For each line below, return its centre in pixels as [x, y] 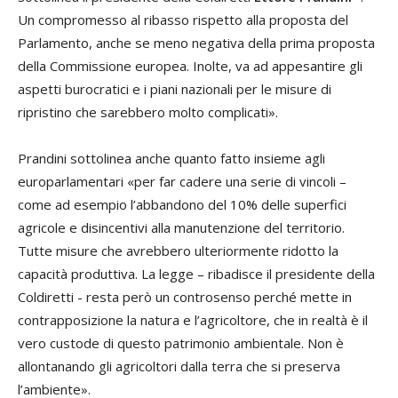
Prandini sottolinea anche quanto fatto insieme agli [171, 158]
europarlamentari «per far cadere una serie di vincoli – [182, 181]
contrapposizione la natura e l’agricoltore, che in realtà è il [193, 319]
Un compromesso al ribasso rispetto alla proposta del [183, 19]
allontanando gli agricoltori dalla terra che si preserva [179, 366]
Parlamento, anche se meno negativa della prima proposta [196, 42]
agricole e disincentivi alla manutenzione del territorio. [181, 227]
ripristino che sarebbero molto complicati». [148, 111]
